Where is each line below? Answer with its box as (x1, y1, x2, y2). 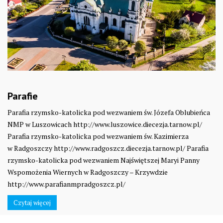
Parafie (7, 90, 38, 103)
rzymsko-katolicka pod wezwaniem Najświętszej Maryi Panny (7, 155, 200, 165)
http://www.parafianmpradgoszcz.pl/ (7, 179, 125, 189)
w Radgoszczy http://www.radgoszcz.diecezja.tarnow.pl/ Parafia (7, 143, 209, 153)
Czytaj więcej (13, 198, 51, 208)
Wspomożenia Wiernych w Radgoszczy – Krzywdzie (7, 167, 168, 177)
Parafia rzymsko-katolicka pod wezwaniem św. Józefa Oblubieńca (7, 108, 210, 117)
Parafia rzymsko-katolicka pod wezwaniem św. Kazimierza (7, 131, 189, 141)
